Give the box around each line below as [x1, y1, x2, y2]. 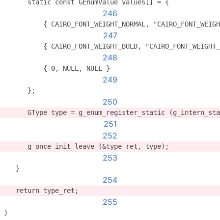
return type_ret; [4, 187, 79, 194]
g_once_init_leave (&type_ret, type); [4, 142, 169, 150]
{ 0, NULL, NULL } [4, 64, 110, 72]
